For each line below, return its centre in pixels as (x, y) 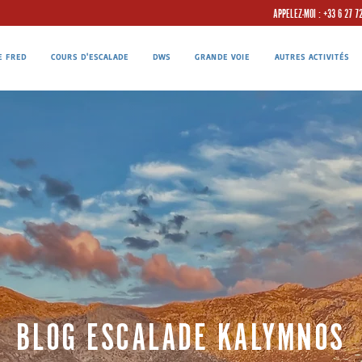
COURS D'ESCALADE (90, 57)
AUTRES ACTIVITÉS (311, 57)
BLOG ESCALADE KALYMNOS (180, 333)
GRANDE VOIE (223, 57)
